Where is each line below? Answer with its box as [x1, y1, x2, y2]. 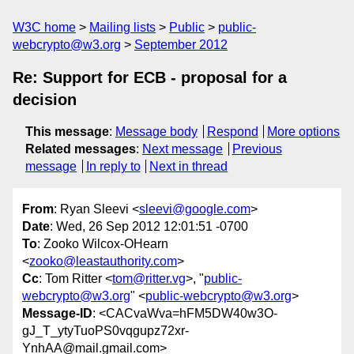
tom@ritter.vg [112, 272, 186, 286]
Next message [142, 142, 223, 156]
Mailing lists [89, 21, 156, 34]
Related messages [25, 142, 136, 156]
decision [13, 91, 77, 108]
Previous [232, 142, 282, 156]
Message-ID [22, 307, 92, 321]
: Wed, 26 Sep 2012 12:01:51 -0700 [50, 220, 248, 234]
